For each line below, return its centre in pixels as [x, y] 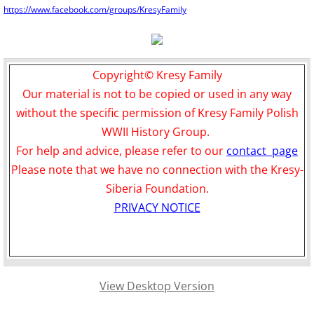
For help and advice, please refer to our [121, 151]
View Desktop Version [157, 286]
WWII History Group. [157, 132]
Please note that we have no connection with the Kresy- [157, 170]
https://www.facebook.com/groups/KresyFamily [95, 9]
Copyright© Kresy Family [157, 75]
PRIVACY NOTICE [157, 207]
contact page [262, 151]
